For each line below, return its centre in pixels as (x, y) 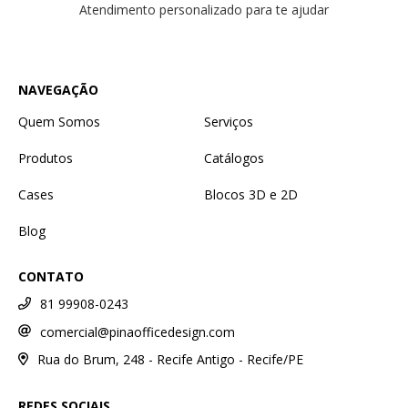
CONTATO (51, 276)
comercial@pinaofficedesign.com (138, 331)
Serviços (229, 121)
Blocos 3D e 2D (251, 194)
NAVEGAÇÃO (58, 89)
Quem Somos (59, 121)
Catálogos (234, 158)
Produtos (46, 158)
